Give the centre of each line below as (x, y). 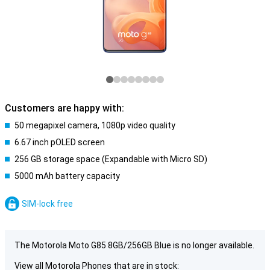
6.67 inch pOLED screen (60, 142)
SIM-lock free (47, 204)
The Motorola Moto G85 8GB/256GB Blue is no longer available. (134, 245)
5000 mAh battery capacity (67, 176)
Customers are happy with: (64, 108)
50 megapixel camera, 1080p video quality (95, 125)
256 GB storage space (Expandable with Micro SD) (111, 159)
